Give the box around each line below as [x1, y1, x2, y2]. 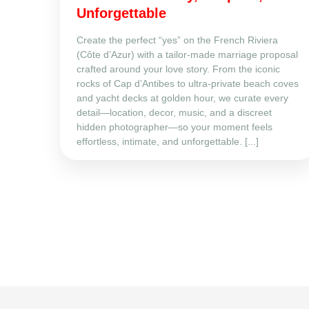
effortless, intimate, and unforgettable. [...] [77, 135, 259, 147]
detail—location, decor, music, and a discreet [77, 106, 272, 118]
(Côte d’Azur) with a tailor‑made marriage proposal [77, 48, 298, 60]
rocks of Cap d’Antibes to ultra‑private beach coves [77, 77, 299, 89]
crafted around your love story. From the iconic [77, 63, 280, 74]
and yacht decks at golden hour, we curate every [77, 92, 288, 103]
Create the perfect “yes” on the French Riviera [77, 34, 278, 46]
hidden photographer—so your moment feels [77, 121, 272, 132]
